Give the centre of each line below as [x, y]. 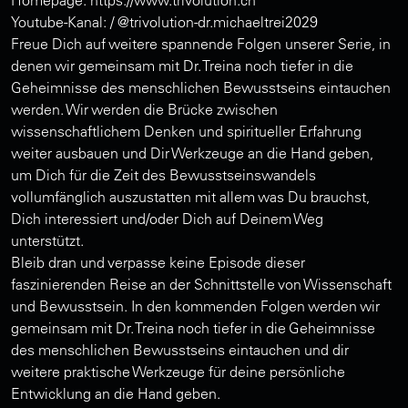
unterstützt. [47, 240]
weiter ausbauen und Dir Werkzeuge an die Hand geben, [192, 153]
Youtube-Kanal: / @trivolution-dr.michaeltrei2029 [164, 21]
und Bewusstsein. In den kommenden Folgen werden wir [195, 306]
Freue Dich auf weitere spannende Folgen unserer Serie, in [201, 43]
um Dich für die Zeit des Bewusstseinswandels [163, 174]
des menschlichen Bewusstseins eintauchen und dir [180, 349]
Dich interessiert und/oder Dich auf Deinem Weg [167, 218]
